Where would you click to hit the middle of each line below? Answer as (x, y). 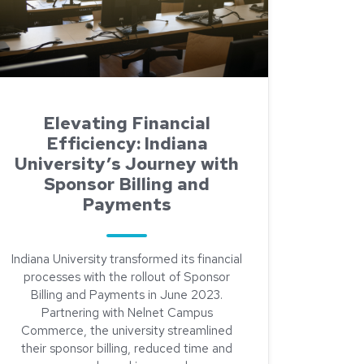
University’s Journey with (127, 164)
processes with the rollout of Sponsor (127, 277)
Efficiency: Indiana (127, 143)
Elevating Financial (127, 123)
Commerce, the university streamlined (127, 331)
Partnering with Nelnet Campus (127, 313)
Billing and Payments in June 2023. (127, 295)
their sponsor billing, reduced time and (127, 349)
